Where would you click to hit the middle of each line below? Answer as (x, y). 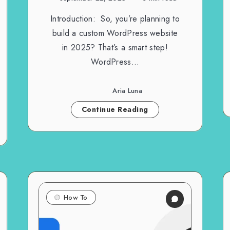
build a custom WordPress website (115, 33)
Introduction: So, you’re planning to (115, 18)
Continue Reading (115, 109)
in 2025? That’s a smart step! (115, 47)
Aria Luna (127, 91)
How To (75, 197)
